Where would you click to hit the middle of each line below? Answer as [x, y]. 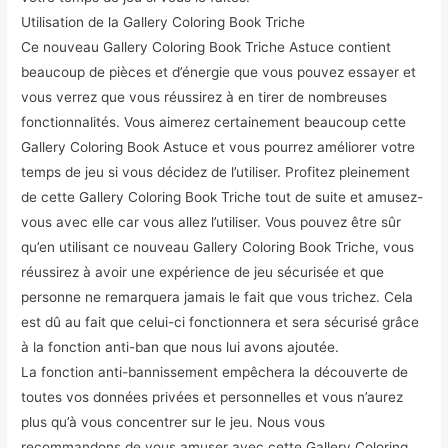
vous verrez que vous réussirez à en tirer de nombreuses [204, 97]
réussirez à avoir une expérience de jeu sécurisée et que [203, 272]
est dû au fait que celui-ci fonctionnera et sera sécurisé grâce [220, 322]
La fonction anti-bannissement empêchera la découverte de [215, 372]
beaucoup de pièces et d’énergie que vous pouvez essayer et [219, 72]
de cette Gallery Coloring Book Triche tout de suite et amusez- [222, 197]
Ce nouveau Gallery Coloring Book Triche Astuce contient [206, 47]
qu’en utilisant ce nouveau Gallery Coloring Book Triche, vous [218, 247]
